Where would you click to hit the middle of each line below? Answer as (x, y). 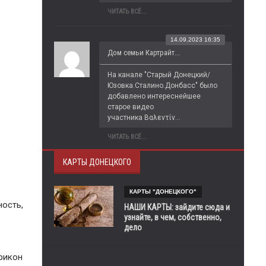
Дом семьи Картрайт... (144, 53)
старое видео (131, 107)
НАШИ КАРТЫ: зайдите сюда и (177, 207)
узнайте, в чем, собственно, (173, 217)
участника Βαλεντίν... (144, 118)
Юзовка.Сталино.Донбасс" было (162, 85)
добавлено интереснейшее (154, 96)
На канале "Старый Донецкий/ (159, 75)
